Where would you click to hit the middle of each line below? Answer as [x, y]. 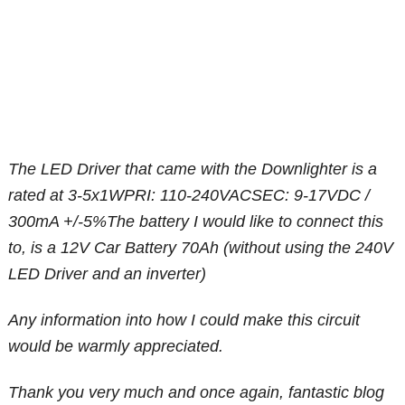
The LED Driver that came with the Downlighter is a [193, 170]
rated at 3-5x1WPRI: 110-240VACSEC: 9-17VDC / [189, 196]
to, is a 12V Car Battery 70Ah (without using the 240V [201, 248]
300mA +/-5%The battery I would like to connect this [196, 222]
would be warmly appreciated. [116, 347]
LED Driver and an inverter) [108, 274]
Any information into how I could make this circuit [184, 320]
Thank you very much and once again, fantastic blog [197, 393]
